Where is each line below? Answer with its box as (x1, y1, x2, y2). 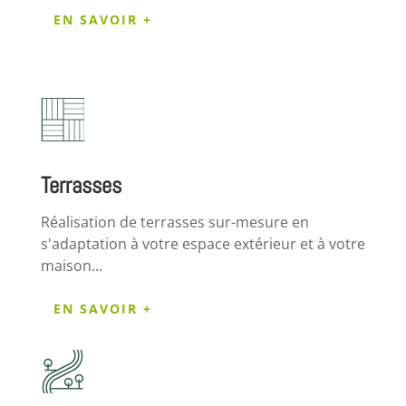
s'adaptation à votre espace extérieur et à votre (40, 233, 365, 254)
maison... (40, 255, 102, 275)
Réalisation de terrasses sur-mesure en (40, 211, 309, 232)
